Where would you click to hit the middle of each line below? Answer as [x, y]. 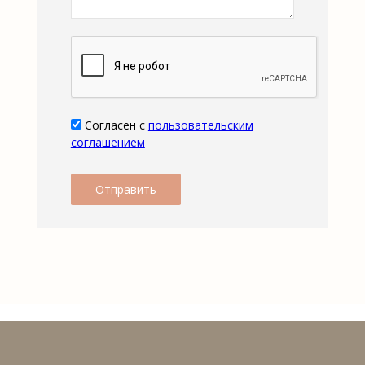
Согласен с [114, 125]
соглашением [108, 143]
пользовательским [200, 125]
